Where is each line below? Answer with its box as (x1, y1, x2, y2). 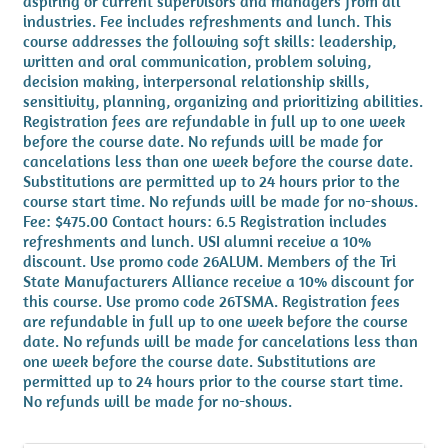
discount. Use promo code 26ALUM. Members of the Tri (23, 250, 396, 271)
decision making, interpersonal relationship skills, (23, 70, 369, 91)
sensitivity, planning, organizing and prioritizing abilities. (23, 90, 423, 111)
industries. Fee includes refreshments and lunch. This (23, 10, 392, 31)
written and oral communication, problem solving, (23, 50, 371, 71)
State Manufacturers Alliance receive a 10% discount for (23, 270, 414, 291)
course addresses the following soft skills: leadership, (23, 30, 396, 51)
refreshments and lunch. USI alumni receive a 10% (23, 230, 371, 251)
